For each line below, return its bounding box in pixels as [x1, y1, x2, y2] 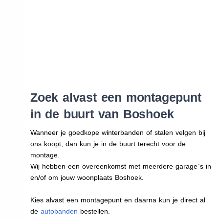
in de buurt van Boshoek [30, 107, 174, 121]
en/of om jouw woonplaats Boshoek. [30, 173, 144, 181]
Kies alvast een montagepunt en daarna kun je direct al [30, 196, 205, 204]
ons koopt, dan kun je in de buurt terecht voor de [30, 139, 186, 148]
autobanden [40, 207, 78, 215]
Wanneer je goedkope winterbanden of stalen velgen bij [30, 128, 205, 136]
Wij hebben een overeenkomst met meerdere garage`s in [30, 162, 211, 170]
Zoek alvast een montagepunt [30, 90, 201, 104]
